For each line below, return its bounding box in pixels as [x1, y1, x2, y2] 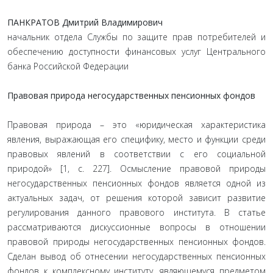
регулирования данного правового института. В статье [7, 207, 266, 218]
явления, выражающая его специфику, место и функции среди [7, 133, 266, 145]
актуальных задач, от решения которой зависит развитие [7, 192, 266, 204]
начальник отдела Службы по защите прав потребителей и [7, 31, 266, 43]
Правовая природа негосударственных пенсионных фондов [7, 90, 255, 101]
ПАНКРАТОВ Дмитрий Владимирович [7, 16, 163, 28]
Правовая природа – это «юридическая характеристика [7, 119, 266, 130]
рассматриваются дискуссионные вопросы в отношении [7, 221, 266, 233]
